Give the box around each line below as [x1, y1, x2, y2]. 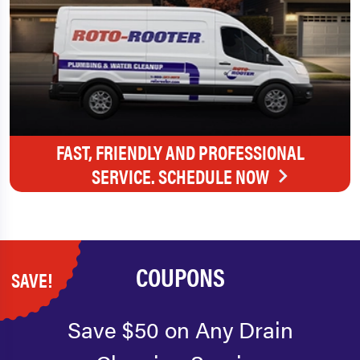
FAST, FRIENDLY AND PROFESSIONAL [55, 138, 305, 166]
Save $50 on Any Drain [67, 313, 293, 346]
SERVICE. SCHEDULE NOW [91, 162, 269, 190]
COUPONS [135, 258, 225, 295]
